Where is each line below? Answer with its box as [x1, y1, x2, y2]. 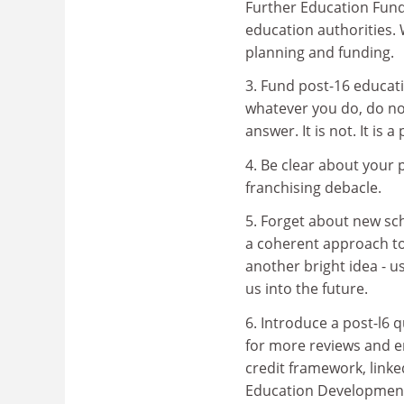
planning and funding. [245, 41, 394, 62]
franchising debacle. [245, 177, 381, 197]
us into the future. [245, 279, 368, 298]
